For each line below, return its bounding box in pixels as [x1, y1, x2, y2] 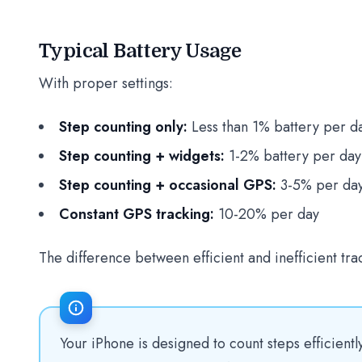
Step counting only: [59, 116, 187, 137]
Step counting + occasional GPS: [59, 175, 276, 196]
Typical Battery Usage [39, 40, 242, 62]
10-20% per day [214, 204, 319, 225]
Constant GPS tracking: [59, 204, 214, 225]
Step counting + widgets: [59, 145, 225, 166]
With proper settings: [39, 73, 173, 94]
